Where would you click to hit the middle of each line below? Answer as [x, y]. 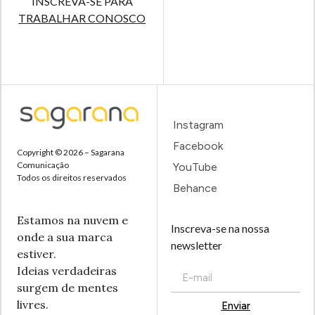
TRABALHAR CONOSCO [82, 18]
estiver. [36, 253]
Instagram [198, 125]
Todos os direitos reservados [71, 178]
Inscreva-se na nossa [220, 229]
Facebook [198, 146]
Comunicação [43, 165]
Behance [195, 188]
